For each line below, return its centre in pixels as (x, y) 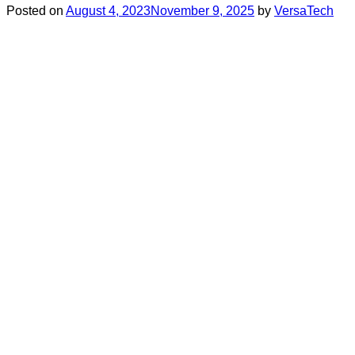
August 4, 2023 (108, 11)
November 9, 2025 (202, 11)
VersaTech (304, 11)
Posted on (36, 11)
